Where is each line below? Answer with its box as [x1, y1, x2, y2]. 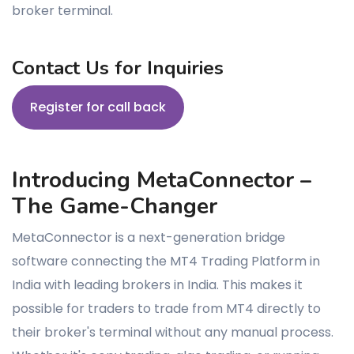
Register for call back [30, 97, 166, 116]
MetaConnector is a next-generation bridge [12, 228, 285, 247]
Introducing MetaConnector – [12, 164, 311, 195]
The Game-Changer [12, 190, 217, 221]
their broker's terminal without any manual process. [12, 322, 333, 341]
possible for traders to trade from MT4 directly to [12, 299, 321, 318]
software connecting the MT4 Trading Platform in [12, 251, 320, 270]
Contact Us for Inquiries [12, 55, 224, 81]
